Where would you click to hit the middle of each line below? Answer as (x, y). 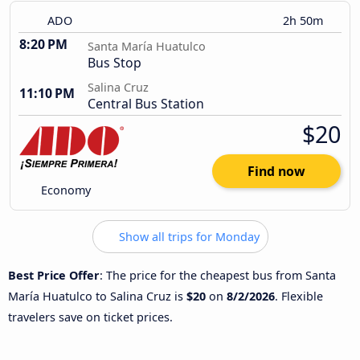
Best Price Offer (54, 275)
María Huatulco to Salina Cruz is (97, 296)
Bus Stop (115, 63)
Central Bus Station (146, 104)
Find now (276, 172)
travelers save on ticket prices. (90, 317)
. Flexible (299, 296)
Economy (65, 190)
